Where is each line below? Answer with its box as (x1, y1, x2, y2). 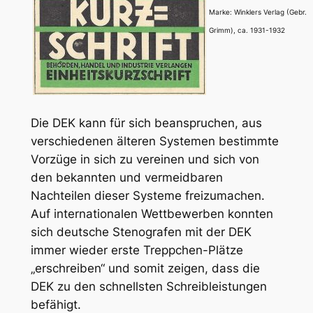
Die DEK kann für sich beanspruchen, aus (30, 115, 262, 130)
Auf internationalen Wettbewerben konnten (30, 206, 273, 221)
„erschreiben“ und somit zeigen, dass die (30, 261, 260, 275)
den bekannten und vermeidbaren (30, 170, 223, 184)
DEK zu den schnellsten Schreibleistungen (30, 279, 267, 293)
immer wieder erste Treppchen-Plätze (30, 242, 243, 257)
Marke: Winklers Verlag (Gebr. (208, 7, 307, 16)
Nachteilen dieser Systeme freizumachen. (30, 188, 265, 203)
